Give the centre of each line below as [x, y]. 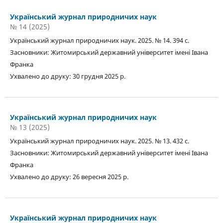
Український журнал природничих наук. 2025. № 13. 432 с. [100, 141]
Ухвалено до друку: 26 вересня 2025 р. [69, 176]
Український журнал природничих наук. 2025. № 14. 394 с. [100, 40]
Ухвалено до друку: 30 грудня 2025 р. [67, 76]
